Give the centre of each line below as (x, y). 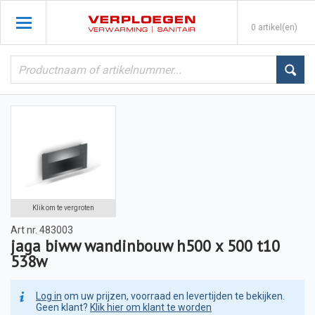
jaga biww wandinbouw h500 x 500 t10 (145, 246)
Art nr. (24, 230)
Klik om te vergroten (63, 208)
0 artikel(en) (274, 27)
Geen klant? (63, 307)
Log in (49, 296)
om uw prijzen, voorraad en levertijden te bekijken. (173, 296)
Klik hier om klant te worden (151, 307)
